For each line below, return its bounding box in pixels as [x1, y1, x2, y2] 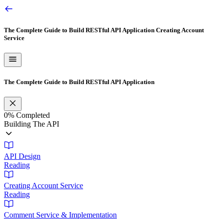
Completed [14, 110, 50, 119]
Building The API [4, 119, 59, 128]
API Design [4, 152, 41, 160]
